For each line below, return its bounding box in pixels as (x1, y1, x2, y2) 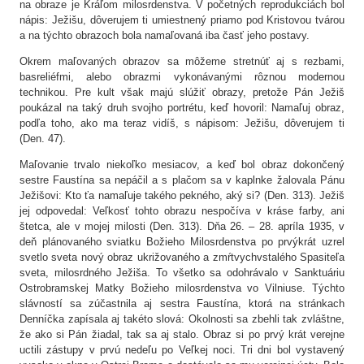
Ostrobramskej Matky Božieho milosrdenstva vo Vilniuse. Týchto (19, 282, 344, 295)
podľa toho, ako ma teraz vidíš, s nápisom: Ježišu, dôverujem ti (19, 117, 344, 130)
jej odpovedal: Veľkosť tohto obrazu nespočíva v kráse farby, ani (19, 205, 344, 218)
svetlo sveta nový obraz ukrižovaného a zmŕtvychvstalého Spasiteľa (19, 251, 344, 264)
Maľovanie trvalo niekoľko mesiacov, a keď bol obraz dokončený (19, 158, 344, 171)
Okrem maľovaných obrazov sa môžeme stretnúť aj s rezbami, (19, 55, 344, 68)
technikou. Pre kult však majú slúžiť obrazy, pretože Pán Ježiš (19, 86, 344, 99)
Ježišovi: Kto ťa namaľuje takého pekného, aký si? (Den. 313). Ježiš (19, 189, 344, 202)
